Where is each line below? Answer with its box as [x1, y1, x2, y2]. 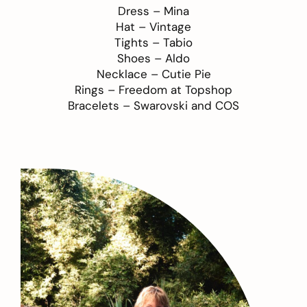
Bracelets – [68, 97, 134, 113]
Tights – [114, 34, 163, 50]
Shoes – [117, 50, 165, 66]
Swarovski [134, 97, 188, 113]
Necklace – [96, 66, 162, 82]
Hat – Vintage [116, 19, 191, 34]
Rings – [75, 82, 119, 97]
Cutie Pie [161, 66, 211, 82]
